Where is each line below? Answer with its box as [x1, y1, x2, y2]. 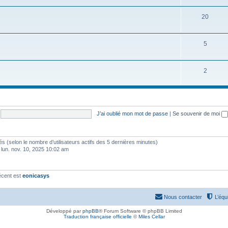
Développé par [46, 208, 82, 214]
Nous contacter [164, 193, 202, 200]
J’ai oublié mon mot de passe [96, 110, 168, 117]
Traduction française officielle [63, 213, 132, 219]
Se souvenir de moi [172, 110, 221, 117]
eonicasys [22, 173, 49, 179]
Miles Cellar [138, 213, 165, 219]
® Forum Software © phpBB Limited [98, 208, 182, 214]
